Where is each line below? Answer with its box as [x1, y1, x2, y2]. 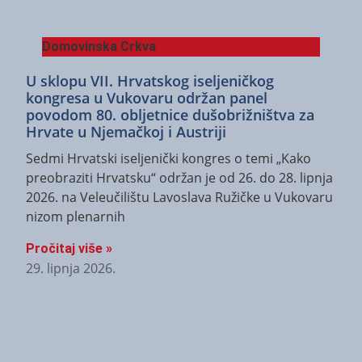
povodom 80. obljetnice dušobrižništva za [26, 105, 314, 125]
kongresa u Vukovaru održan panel [26, 88, 267, 108]
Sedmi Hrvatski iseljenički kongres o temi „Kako [26, 149, 311, 168]
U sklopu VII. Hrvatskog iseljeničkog [26, 71, 274, 91]
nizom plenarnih [26, 208, 125, 226]
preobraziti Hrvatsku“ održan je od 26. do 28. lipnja [26, 169, 333, 187]
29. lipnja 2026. [26, 259, 116, 277]
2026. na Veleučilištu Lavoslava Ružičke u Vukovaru [26, 188, 333, 207]
